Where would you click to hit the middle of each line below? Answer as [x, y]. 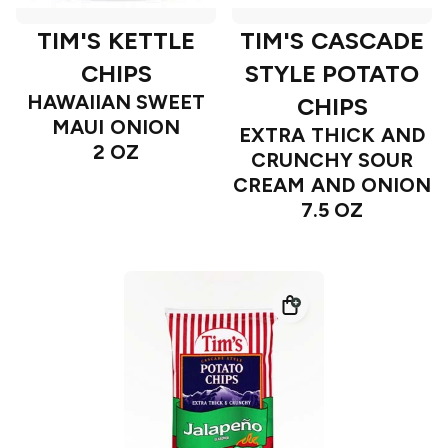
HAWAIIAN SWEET [116, 102]
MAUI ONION [116, 127]
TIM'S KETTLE [116, 41]
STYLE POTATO [332, 74]
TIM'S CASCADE [332, 41]
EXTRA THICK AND [332, 135]
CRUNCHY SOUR [332, 160]
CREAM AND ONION [332, 185]
